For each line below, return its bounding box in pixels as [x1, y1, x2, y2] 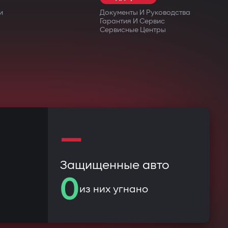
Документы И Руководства [100, 8, 190, 17]
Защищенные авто [60, 158, 169, 173]
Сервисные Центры [100, 25, 166, 34]
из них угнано [79, 183, 148, 195]
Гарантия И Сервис [100, 17, 165, 25]
